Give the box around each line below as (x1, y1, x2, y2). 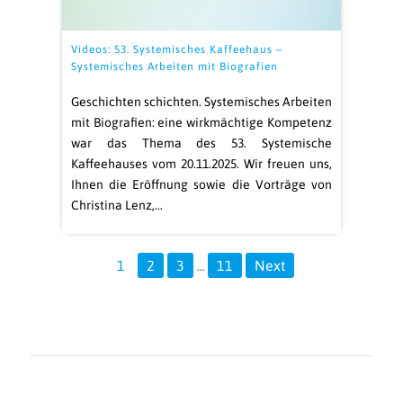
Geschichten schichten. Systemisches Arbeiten (70, 94, 333, 109)
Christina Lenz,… (70, 198, 163, 212)
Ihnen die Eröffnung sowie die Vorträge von (70, 177, 333, 192)
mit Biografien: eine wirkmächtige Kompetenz (70, 115, 333, 130)
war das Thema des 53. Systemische (70, 136, 333, 150)
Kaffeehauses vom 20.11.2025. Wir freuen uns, (70, 157, 333, 171)
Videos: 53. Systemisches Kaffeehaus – (70, 43, 282, 56)
